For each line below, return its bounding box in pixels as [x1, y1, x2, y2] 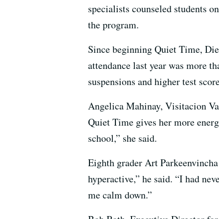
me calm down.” [88, 188, 152, 201]
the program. [88, 18, 139, 31]
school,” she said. [88, 131, 157, 145]
